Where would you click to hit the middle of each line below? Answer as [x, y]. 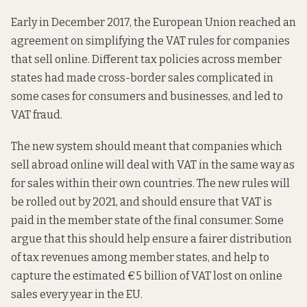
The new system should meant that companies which [147, 146]
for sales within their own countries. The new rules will [150, 183]
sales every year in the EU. [77, 294]
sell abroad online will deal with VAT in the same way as [153, 164]
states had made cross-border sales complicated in [142, 77]
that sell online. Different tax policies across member [146, 59]
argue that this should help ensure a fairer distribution [151, 238]
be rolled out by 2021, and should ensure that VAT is [142, 201]
